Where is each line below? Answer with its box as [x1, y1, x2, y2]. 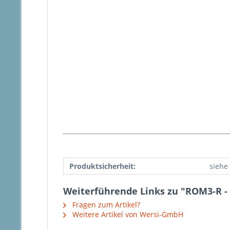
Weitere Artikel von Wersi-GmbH [70, 209, 183, 220]
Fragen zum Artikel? [70, 200, 140, 210]
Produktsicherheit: [69, 161, 136, 171]
